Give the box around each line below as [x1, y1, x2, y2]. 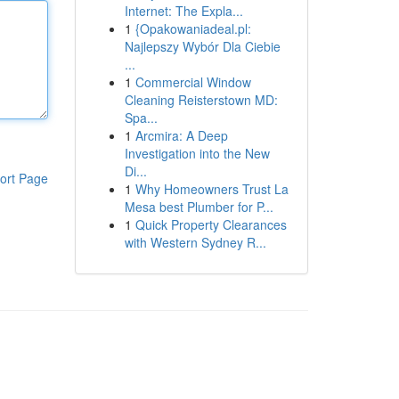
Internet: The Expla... [124, 2, 243, 20]
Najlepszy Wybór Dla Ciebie [124, 37, 281, 55]
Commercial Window [134, 73, 251, 91]
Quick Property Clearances [134, 216, 287, 233]
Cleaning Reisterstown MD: [124, 91, 278, 109]
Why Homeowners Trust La [134, 180, 289, 198]
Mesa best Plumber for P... [124, 198, 273, 216]
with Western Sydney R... [124, 233, 266, 251]
